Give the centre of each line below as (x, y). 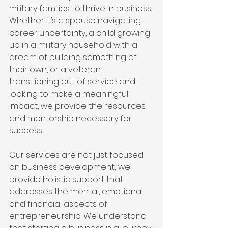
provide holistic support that (67, 179)
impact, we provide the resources (78, 106)
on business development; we (71, 167)
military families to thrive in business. (81, 8)
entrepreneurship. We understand (79, 216)
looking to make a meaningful (70, 94)
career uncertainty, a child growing (81, 33)
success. (26, 130)
